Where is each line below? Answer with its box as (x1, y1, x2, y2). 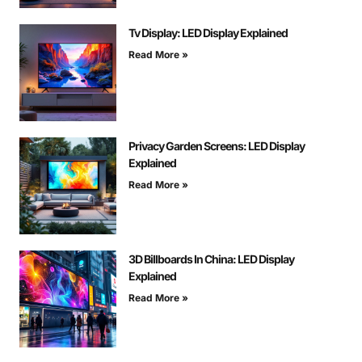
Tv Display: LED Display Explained (128, 26, 288, 40)
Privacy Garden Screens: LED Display (128, 139, 305, 154)
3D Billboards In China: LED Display (128, 252, 294, 267)
